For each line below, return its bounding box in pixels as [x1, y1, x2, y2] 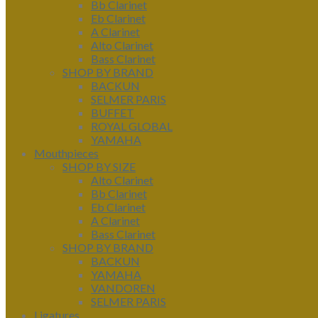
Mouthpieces [34, 146, 99, 160]
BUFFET [91, 105, 134, 119]
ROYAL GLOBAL [91, 119, 172, 133]
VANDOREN [91, 280, 155, 295]
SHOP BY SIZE [62, 159, 136, 173]
